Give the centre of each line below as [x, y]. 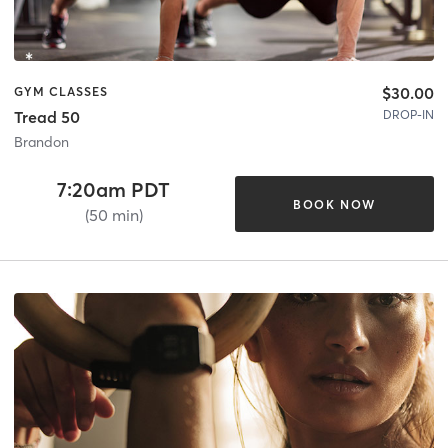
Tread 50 [47, 117]
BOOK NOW [334, 204]
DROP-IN [408, 114]
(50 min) [113, 215]
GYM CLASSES [61, 91]
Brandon [41, 142]
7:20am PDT [114, 190]
